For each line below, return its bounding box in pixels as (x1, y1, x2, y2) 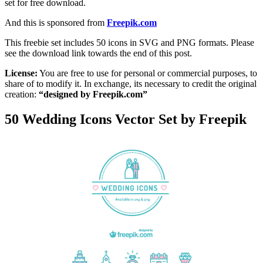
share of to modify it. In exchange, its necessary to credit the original (5, 79, 257, 89)
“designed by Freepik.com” (39, 89, 147, 100)
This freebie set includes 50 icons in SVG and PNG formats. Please (5, 38, 254, 48)
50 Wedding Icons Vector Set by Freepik (5, 112, 247, 127)
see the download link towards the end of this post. (5, 48, 192, 59)
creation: (5, 89, 39, 100)
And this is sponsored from (5, 18, 107, 28)
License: (5, 68, 38, 79)
